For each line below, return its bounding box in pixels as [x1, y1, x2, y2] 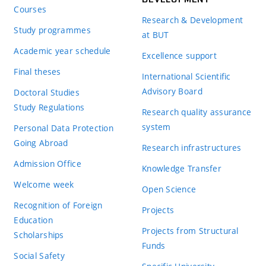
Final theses [14, 65, 61, 77]
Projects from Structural [141, 224, 239, 236]
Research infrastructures [141, 141, 242, 153]
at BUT [141, 28, 169, 40]
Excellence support [141, 49, 217, 61]
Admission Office [14, 157, 81, 169]
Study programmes [14, 24, 91, 36]
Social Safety [14, 249, 65, 261]
